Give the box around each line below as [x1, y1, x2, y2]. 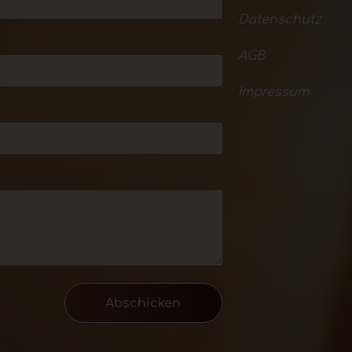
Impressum [238, 85, 310, 100]
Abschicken [105, 295, 181, 310]
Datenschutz [238, 13, 322, 27]
